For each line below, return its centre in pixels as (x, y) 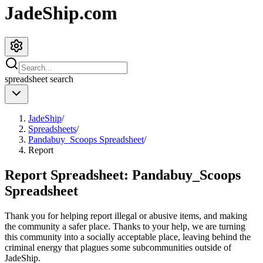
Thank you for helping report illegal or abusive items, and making (126, 215)
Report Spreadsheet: (68, 175)
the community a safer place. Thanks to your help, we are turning (125, 226)
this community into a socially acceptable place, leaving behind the (128, 237)
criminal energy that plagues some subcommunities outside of (118, 247)
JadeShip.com (61, 13)
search (60, 79)
